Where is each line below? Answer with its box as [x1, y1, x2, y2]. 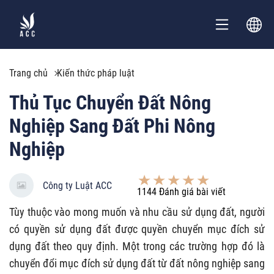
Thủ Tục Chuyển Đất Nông [9, 91, 211, 114]
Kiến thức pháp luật [57, 67, 135, 79]
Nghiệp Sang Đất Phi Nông [9, 114, 215, 138]
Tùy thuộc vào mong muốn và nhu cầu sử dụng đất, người [9, 206, 265, 218]
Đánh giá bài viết [157, 185, 226, 198]
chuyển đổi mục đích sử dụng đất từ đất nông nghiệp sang [9, 257, 265, 270]
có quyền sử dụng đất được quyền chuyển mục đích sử [9, 223, 265, 235]
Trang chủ [9, 67, 48, 79]
